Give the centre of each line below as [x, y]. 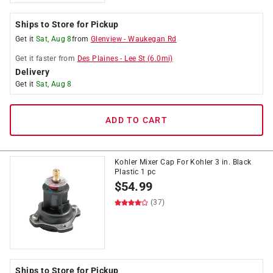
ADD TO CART [136, 120]
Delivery [32, 72]
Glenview [106, 39]
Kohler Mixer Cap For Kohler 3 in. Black [183, 162]
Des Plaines [98, 58]
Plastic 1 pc [135, 172]
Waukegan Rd [152, 39]
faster [46, 58]
